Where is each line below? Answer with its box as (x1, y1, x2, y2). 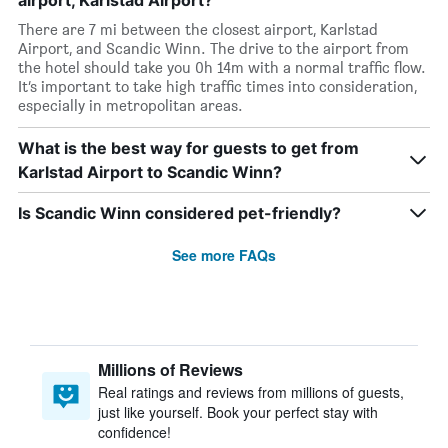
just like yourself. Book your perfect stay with (98, 402, 378, 422)
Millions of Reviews (98, 358, 243, 381)
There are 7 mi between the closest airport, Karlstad (18, 20, 378, 39)
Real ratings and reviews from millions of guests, (98, 382, 404, 402)
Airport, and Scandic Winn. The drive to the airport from (18, 39, 409, 58)
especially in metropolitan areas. (18, 96, 243, 115)
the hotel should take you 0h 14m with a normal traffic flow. (18, 58, 426, 77)
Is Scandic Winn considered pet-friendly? (18, 203, 341, 223)
